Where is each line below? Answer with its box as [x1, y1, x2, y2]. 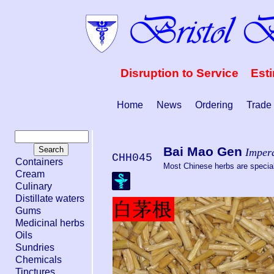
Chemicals [15, 254, 62, 265]
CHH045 [112, 151, 153, 164]
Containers [15, 157, 63, 167]
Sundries [15, 242, 54, 253]
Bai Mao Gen [163, 144, 243, 158]
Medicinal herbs [15, 218, 84, 228]
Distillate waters [15, 193, 84, 204]
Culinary [15, 181, 52, 191]
